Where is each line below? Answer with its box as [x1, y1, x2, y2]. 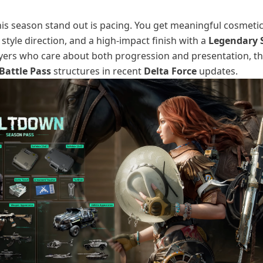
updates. [197, 65, 238, 77]
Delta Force [144, 65, 197, 77]
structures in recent [51, 65, 144, 77]
